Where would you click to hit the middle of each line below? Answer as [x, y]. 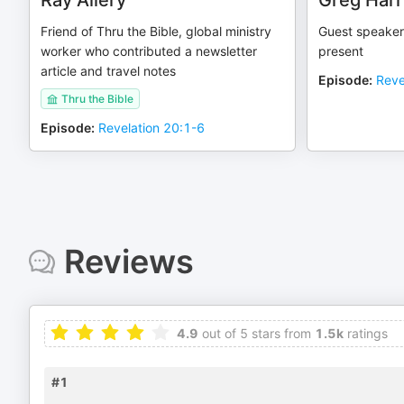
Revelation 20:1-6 [151, 128]
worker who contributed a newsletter [149, 51]
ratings [366, 333]
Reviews [129, 262]
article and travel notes [108, 71]
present [340, 51]
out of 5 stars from [255, 333]
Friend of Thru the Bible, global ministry [156, 31]
